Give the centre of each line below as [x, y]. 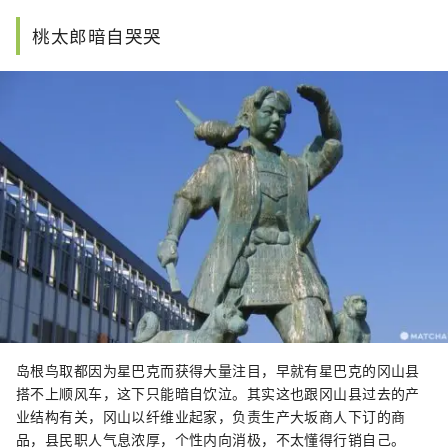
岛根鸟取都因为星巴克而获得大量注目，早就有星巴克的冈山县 [218, 369]
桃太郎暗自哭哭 [97, 36]
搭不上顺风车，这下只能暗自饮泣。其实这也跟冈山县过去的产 [218, 392]
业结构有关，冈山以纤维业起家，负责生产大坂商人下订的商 [211, 415]
